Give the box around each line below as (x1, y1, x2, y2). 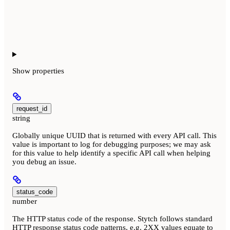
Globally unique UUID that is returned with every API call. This (12, 131, 217, 140)
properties (32, 66, 64, 75)
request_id (16, 104, 47, 112)
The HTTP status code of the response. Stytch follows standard (12, 215, 213, 223)
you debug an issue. (12, 158, 76, 166)
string (12, 113, 30, 122)
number (12, 197, 37, 206)
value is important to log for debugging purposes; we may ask (12, 140, 211, 149)
